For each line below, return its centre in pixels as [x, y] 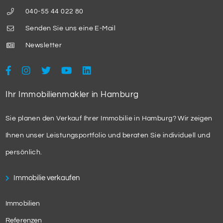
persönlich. [24, 153]
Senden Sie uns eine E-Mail [69, 29]
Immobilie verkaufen [47, 178]
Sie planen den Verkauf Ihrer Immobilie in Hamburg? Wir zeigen [109, 119]
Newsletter [43, 46]
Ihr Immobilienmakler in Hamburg [72, 95]
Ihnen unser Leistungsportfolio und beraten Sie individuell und [108, 136]
